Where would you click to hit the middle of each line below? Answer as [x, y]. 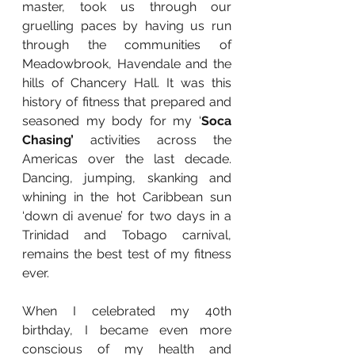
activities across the [161, 140]
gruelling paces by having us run [127, 26]
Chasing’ [56, 140]
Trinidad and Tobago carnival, [127, 235]
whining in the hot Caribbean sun [127, 197]
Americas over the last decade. [127, 159]
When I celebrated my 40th [127, 311]
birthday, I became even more [127, 330]
